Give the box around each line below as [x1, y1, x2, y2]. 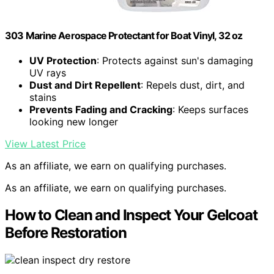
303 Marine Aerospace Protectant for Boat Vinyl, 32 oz [5, 29, 243, 42]
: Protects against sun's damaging [97, 54, 253, 67]
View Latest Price [5, 138, 86, 150]
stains [29, 91, 56, 104]
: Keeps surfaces [172, 103, 248, 116]
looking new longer [29, 116, 118, 128]
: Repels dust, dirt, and [141, 79, 245, 92]
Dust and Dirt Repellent [29, 79, 141, 92]
